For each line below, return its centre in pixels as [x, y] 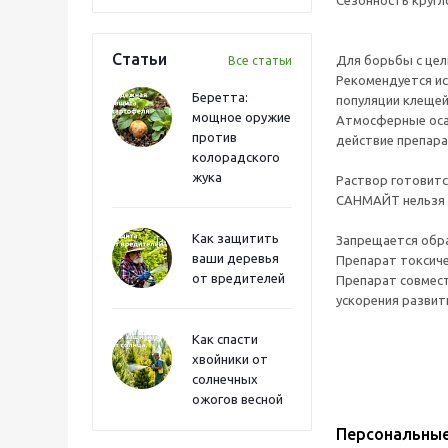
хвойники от [230, 359]
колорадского [236, 157]
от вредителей [238, 278]
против [214, 137]
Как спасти [225, 339]
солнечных [225, 379]
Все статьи [260, 60]
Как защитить [235, 238]
